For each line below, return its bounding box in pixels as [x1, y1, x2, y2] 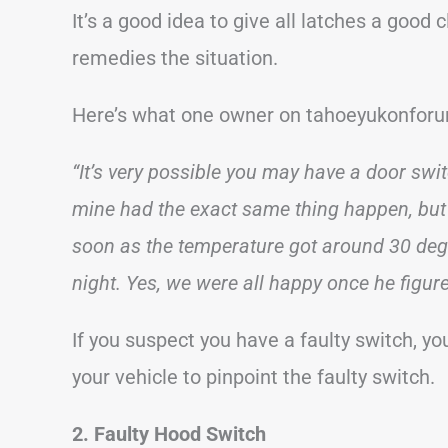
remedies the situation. [72, 45, 278, 70]
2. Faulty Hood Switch [72, 421, 266, 446]
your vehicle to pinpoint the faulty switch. [72, 364, 435, 389]
